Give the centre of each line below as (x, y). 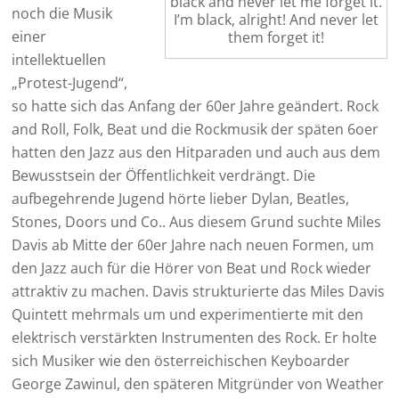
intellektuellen (59, 60)
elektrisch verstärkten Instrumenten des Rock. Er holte (195, 338)
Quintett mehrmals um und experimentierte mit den (188, 315)
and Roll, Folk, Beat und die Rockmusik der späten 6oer (195, 130)
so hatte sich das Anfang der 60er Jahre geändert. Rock (195, 106)
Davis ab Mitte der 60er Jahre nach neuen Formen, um (193, 245)
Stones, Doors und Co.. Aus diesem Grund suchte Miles (197, 222)
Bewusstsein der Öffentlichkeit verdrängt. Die (164, 176)
